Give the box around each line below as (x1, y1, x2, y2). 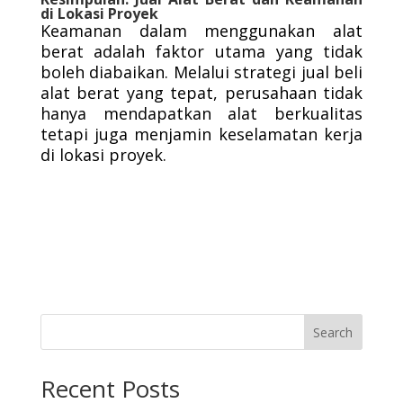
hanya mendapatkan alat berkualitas (40, 103, 363, 125)
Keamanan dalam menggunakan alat (40, 20, 363, 42)
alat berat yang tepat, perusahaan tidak (40, 82, 363, 104)
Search (313, 323, 354, 341)
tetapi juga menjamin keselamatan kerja (40, 123, 363, 146)
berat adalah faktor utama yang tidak (40, 40, 363, 63)
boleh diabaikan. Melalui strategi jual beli (40, 61, 363, 84)
